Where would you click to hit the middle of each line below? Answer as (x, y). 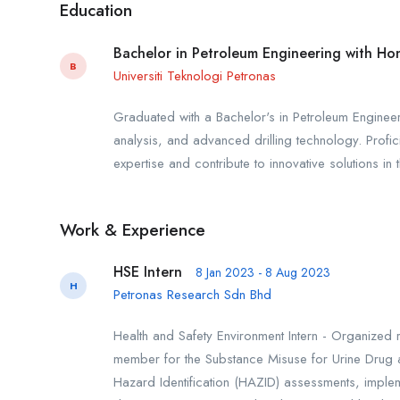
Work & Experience (133, 229)
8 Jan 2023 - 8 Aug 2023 (263, 273)
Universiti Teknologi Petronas (195, 75)
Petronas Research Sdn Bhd (192, 295)
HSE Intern (148, 272)
